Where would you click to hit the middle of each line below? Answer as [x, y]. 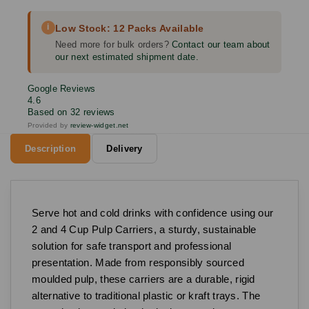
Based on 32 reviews [71, 112]
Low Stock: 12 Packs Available [130, 28]
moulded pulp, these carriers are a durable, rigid [143, 279]
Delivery [124, 148]
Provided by [49, 125]
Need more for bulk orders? [114, 44]
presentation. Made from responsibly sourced [138, 262]
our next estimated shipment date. [127, 57]
